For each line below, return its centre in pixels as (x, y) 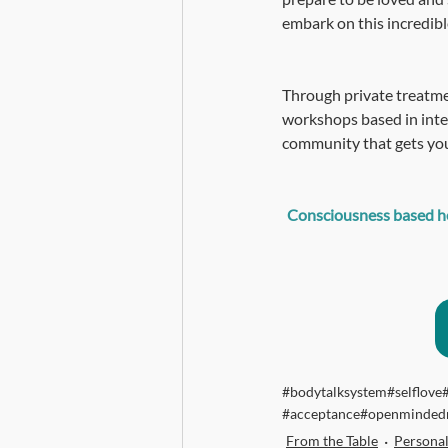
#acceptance (321, 413)
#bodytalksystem (334, 391)
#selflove (414, 391)
